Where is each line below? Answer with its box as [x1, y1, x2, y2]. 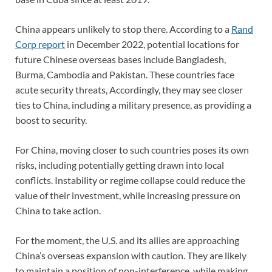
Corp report [15, 38, 65, 50]
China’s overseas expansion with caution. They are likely [15, 250, 246, 262]
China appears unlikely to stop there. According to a [15, 23, 231, 35]
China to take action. [15, 205, 101, 217]
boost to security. [15, 114, 87, 126]
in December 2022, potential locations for [65, 38, 239, 50]
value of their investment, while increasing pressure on [15, 189, 240, 202]
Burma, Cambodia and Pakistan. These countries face [15, 69, 234, 81]
